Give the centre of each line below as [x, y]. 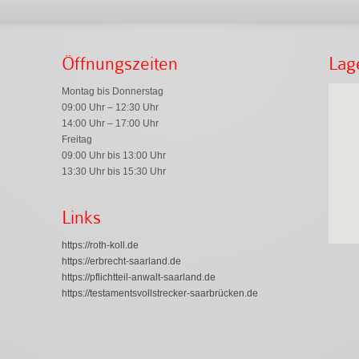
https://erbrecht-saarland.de [121, 261]
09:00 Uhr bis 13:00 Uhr [113, 155]
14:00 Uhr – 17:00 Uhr [110, 123]
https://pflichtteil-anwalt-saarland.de [138, 277]
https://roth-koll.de [100, 245]
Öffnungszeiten [119, 63]
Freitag [77, 139]
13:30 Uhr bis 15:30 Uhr [113, 171]
